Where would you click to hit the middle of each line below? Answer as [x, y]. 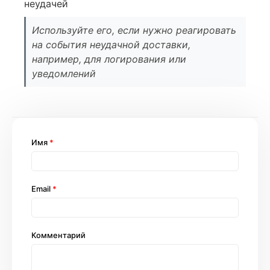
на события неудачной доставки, [111, 44]
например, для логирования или [109, 59]
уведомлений [64, 73]
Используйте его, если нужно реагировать [134, 30]
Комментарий [58, 235]
